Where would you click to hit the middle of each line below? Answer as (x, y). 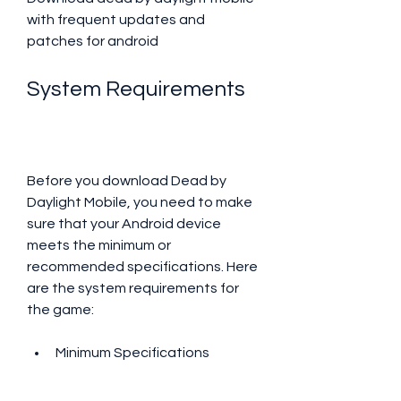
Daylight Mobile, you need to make (140, 202)
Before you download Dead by (127, 181)
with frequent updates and (116, 20)
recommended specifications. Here (142, 267)
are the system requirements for (133, 288)
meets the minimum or (99, 245)
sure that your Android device (124, 224)
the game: (60, 310)
